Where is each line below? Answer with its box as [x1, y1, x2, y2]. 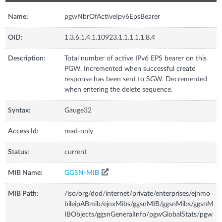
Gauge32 [64, 107, 92, 114]
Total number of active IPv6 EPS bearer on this [64, 55, 207, 62]
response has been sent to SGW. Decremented [64, 75, 208, 83]
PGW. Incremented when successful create [64, 65, 196, 72]
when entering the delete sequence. [64, 86, 173, 93]
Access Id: [8, 127, 39, 135]
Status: [8, 148, 30, 156]
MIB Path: [8, 190, 39, 197]
